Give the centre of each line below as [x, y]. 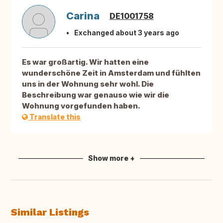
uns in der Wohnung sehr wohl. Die [88, 84]
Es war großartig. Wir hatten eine [85, 62]
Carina [83, 16]
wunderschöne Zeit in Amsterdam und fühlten [111, 73]
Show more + [111, 158]
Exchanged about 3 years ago [127, 33]
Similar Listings [50, 212]
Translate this [54, 117]
